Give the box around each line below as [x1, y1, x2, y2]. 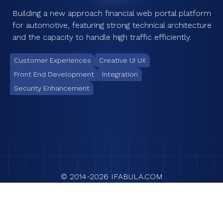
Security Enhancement [14, 84, 90, 92]
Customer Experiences [14, 56, 91, 64]
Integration [102, 70, 138, 78]
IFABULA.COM [108, 172, 163, 181]
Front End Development [14, 70, 94, 78]
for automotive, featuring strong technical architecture [12, 20, 212, 30]
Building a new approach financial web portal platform [12, 8, 211, 18]
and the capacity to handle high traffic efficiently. [12, 32, 191, 42]
